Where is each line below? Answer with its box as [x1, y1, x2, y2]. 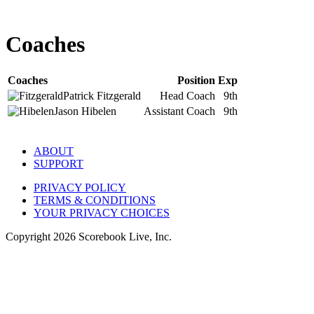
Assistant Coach [144, 105, 215, 118]
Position [177, 74, 215, 87]
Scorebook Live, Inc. [76, 231, 172, 243]
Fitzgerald [97, 90, 141, 102]
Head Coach [160, 90, 215, 102]
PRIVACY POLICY [34, 182, 126, 194]
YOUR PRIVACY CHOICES [34, 207, 170, 219]
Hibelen [81, 105, 116, 118]
